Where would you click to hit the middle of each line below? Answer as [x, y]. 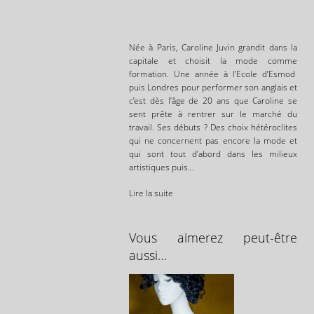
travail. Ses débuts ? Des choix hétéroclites [213, 128]
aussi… [148, 255]
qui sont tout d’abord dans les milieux [213, 154]
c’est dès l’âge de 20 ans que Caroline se [213, 101]
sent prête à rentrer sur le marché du [213, 114]
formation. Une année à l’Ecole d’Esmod [213, 74]
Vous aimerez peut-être [213, 238]
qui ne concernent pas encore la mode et [213, 141]
